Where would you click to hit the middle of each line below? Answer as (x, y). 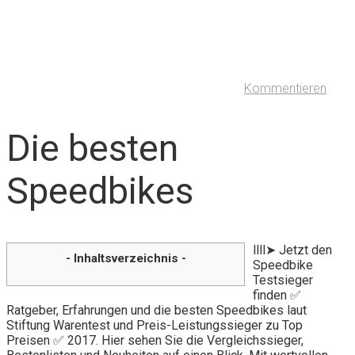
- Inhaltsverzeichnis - (126, 258)
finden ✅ (277, 295)
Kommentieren (285, 89)
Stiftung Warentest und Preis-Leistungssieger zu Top (155, 325)
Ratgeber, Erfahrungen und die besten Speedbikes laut (157, 310)
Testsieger (283, 280)
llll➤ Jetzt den (292, 250)
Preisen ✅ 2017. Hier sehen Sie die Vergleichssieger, (155, 340)
